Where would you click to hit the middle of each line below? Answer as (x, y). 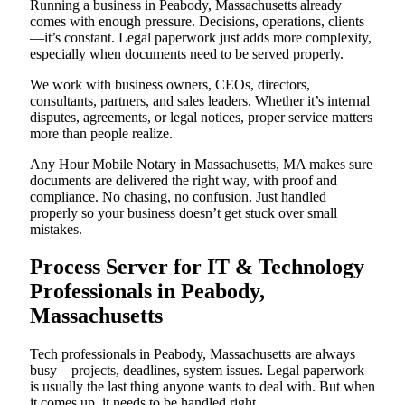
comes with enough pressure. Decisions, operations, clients (197, 21)
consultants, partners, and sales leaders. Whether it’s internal (200, 100)
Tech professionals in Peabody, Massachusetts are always (193, 354)
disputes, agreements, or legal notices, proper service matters (201, 117)
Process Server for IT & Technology (197, 267)
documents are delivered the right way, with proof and (184, 180)
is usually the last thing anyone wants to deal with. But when (202, 387)
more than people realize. (101, 133)
